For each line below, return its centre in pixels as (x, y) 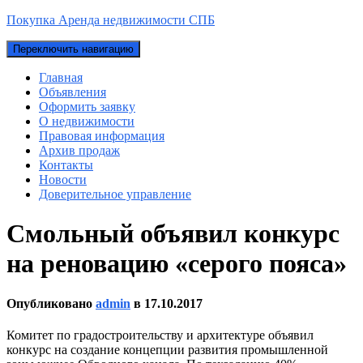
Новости (63, 179)
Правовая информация (102, 136)
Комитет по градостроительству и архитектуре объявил (160, 335)
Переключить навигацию (73, 49)
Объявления (73, 92)
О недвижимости (87, 121)
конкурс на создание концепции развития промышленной (167, 350)
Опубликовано (51, 303)
